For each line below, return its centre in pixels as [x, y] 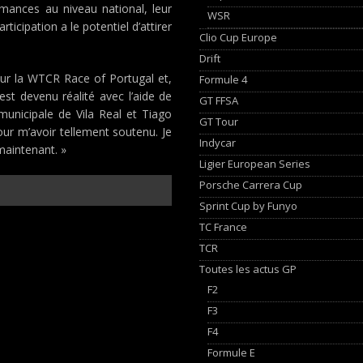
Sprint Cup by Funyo [249, 205]
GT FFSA [219, 100]
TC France [224, 226]
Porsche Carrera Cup [251, 184]
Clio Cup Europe [239, 37]
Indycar [218, 142]
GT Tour [219, 121]
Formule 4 [224, 79]
